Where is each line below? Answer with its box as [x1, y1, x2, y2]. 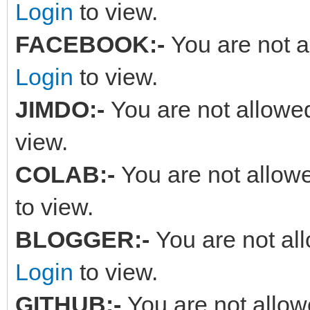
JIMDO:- [15, 95, 111, 122]
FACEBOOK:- [15, 30, 171, 57]
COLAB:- [15, 161, 121, 188]
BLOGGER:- [15, 226, 156, 253]
